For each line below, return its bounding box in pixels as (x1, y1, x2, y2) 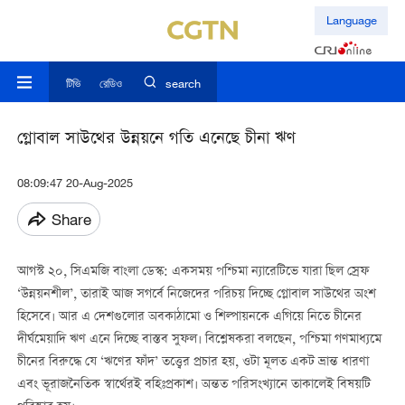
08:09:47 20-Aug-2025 (16, 175, 133, 191)
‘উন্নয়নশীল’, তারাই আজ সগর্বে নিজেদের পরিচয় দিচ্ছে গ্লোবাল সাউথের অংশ (16, 285, 376, 306)
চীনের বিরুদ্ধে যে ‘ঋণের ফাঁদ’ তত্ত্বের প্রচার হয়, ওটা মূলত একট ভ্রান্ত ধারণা (16, 353, 369, 373)
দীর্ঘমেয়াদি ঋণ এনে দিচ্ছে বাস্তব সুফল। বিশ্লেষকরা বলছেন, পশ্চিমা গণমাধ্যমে (16, 330, 381, 351)
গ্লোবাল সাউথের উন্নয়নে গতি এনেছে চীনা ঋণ (16, 127, 296, 154)
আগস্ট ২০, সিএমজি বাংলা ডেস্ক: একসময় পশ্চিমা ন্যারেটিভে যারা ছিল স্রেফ (16, 262, 369, 283)
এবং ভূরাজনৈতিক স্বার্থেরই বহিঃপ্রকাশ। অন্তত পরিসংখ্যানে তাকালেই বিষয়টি (16, 375, 371, 396)
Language (325, 13, 377, 28)
